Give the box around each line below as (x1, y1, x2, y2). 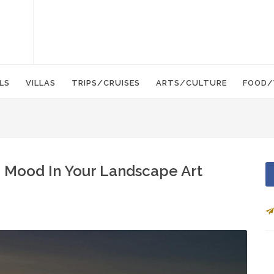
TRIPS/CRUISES (72, 78, 140, 87)
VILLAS (26, 78, 56, 87)
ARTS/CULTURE (156, 78, 227, 87)
